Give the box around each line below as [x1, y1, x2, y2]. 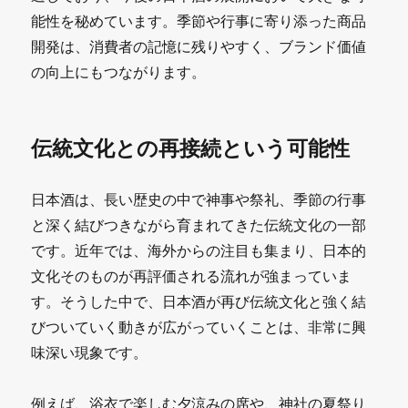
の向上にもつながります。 [31, 62, 207, 81]
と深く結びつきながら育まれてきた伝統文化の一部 [31, 215, 367, 234]
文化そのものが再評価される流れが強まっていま [31, 266, 352, 285]
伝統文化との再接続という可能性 [31, 134, 351, 161]
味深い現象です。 [31, 342, 148, 362]
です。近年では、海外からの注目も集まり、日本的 [31, 240, 367, 260]
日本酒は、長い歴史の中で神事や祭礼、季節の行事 [31, 189, 367, 209]
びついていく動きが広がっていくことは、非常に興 [31, 317, 367, 336]
